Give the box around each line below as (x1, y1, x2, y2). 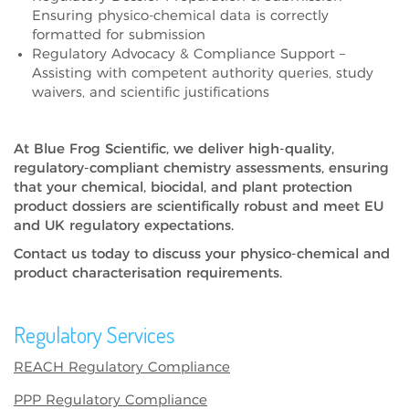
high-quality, (248, 142, 334, 156)
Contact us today (14, 246, 130, 261)
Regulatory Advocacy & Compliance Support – (32, 47, 345, 61)
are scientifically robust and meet (126, 199, 364, 214)
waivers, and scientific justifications (32, 85, 269, 100)
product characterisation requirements (14, 266, 279, 280)
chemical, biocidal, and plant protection (81, 180, 352, 194)
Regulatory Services (14, 320, 174, 349)
